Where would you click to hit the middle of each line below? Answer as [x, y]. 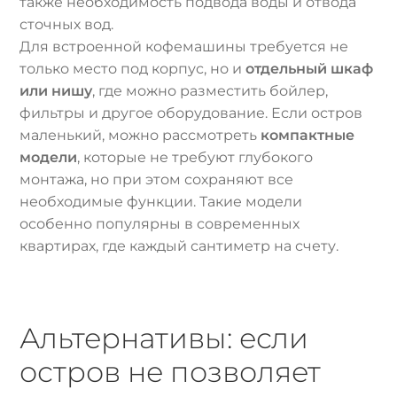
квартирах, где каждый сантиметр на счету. [179, 246]
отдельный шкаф [310, 69]
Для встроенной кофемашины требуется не [184, 47]
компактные [308, 136]
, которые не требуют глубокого [195, 158]
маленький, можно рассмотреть [140, 136]
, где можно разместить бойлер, [210, 91]
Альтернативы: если [164, 339]
